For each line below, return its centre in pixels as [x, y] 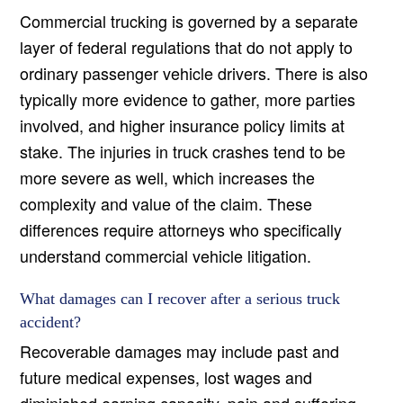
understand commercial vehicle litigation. [166, 256]
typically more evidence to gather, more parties [188, 99]
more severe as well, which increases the [168, 178]
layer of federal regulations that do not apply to [187, 47]
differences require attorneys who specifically [181, 230]
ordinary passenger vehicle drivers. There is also [194, 73]
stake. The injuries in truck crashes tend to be [183, 152]
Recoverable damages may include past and [180, 351]
